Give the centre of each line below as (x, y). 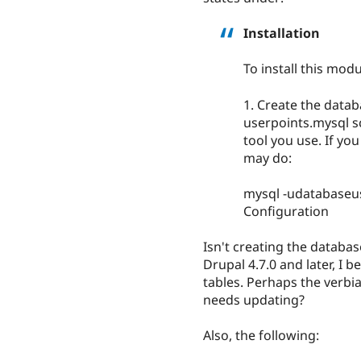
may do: (268, 158)
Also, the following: (261, 336)
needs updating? (254, 299)
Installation (282, 33)
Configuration (286, 211)
